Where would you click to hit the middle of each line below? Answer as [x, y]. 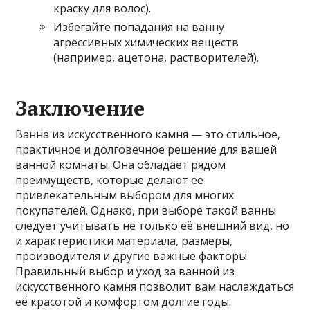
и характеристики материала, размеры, [124, 240]
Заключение [80, 108]
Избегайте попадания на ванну [139, 27]
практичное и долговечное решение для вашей [146, 149]
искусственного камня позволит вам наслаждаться [155, 286]
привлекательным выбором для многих [125, 195]
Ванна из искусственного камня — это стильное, [148, 134]
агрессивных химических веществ [146, 42]
